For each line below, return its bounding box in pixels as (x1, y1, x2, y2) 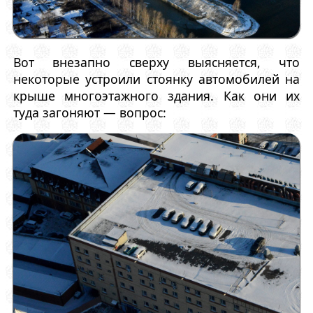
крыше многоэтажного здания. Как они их (13, 87, 300, 104)
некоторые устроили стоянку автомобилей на (13, 71, 300, 87)
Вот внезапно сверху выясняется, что (13, 54, 300, 71)
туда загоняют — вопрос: (13, 104, 166, 121)
